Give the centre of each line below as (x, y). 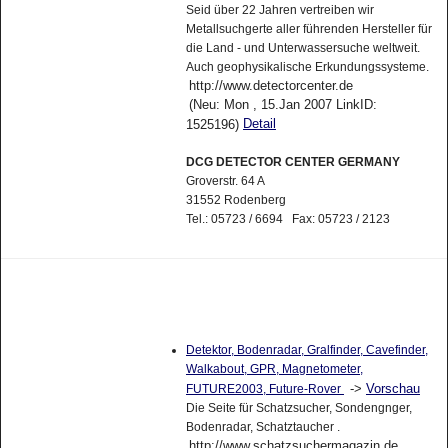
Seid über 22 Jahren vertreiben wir (279, 10)
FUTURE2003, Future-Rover (264, 389)
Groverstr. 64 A (225, 181)
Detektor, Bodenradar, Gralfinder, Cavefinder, (306, 350)
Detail (259, 124)
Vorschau (392, 389)
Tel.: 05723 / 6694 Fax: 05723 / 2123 (287, 219)
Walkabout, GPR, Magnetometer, (274, 369)
